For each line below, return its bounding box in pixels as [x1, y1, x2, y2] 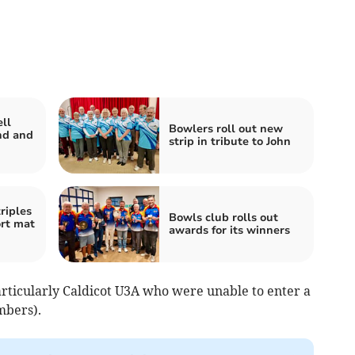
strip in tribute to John [169, 134, 291, 150]
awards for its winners [169, 223, 290, 239]
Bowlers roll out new [169, 121, 283, 137]
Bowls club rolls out [169, 210, 278, 226]
